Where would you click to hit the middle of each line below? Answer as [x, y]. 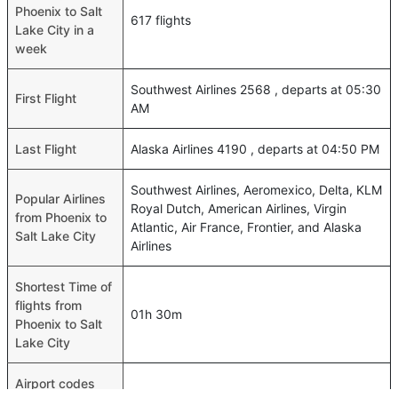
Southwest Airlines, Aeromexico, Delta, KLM [256, 190]
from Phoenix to [61, 217]
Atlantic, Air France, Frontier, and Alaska [246, 227]
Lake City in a [55, 30]
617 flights [161, 20]
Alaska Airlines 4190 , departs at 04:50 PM [255, 149]
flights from [48, 305]
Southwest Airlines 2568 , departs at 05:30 [256, 89]
